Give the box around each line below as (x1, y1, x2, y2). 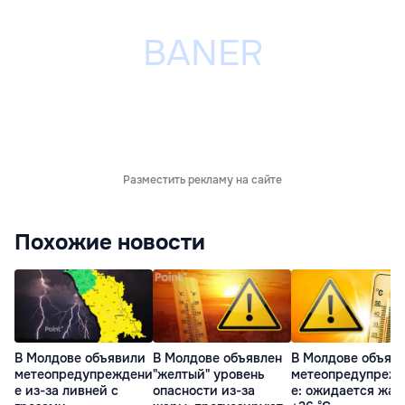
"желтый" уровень (153, 365, 265, 382)
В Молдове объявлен (153, 349, 282, 366)
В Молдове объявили (14, 349, 146, 366)
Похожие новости (14, 229, 205, 257)
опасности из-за (153, 381, 255, 399)
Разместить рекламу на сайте (123, 173, 282, 188)
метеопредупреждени (14, 365, 153, 382)
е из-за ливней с (14, 381, 118, 399)
